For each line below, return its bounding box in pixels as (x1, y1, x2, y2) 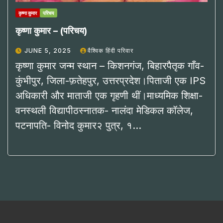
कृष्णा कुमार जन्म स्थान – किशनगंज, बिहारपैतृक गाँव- (15, 59, 204, 72)
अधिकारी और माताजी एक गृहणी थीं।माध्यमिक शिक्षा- (15, 89, 203, 102)
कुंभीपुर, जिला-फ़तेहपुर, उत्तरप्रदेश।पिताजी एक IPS (15, 74, 206, 87)
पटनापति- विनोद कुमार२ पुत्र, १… (15, 119, 141, 131)
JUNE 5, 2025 (24, 46, 73, 54)
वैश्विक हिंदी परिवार (88, 46, 133, 54)
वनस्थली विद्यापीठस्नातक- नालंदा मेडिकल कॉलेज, (15, 104, 193, 116)
